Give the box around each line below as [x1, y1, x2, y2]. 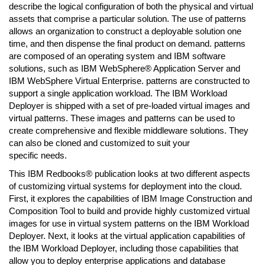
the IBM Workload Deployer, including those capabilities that [9, 243, 238, 253]
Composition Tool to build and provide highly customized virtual [9, 206, 250, 216]
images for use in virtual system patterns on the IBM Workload [9, 218, 249, 228]
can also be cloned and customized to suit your [9, 138, 190, 148]
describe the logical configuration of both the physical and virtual [9, 1, 253, 11]
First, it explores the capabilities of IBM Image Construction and [9, 193, 252, 203]
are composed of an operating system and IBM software [9, 51, 225, 61]
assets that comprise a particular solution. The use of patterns [9, 14, 246, 24]
